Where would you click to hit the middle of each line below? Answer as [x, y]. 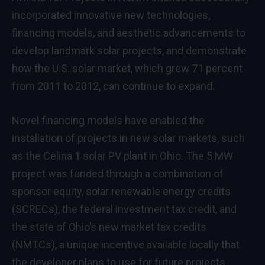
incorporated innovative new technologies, [111, 15]
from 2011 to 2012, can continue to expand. [113, 86]
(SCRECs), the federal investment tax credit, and [124, 209]
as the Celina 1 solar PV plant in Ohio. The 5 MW [122, 156]
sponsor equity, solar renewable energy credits [121, 191]
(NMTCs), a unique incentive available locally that [126, 244]
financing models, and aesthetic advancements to [129, 33]
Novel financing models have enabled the [108, 120]
